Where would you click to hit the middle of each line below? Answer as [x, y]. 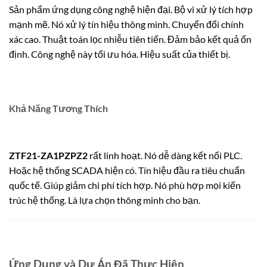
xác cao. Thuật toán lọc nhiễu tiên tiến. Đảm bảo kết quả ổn [130, 39]
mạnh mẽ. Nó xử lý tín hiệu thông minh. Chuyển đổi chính [126, 24]
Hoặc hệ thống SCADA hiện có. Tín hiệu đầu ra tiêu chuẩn [127, 170]
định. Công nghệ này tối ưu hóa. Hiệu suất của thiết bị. [119, 54]
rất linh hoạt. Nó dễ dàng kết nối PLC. [165, 156]
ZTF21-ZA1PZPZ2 [48, 156]
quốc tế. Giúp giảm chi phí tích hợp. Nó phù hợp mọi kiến [125, 185]
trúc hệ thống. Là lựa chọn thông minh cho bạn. [105, 200]
